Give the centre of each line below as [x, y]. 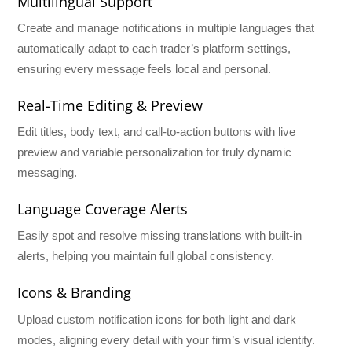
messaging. [48, 173]
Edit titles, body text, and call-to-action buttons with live [157, 132]
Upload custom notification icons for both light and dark [157, 319]
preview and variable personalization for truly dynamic [155, 152]
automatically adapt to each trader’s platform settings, [154, 48]
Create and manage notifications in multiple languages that [166, 27]
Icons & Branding [75, 293]
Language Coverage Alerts [103, 209]
